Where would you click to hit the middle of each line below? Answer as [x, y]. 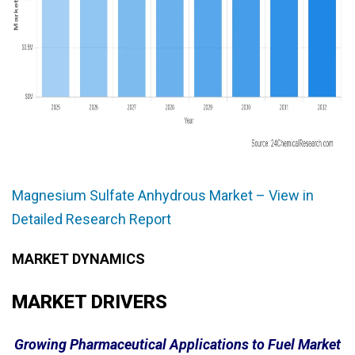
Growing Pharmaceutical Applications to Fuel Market [177, 345]
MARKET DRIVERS [90, 302]
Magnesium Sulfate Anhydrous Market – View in [163, 196]
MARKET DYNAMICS [78, 259]
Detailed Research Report [92, 219]
